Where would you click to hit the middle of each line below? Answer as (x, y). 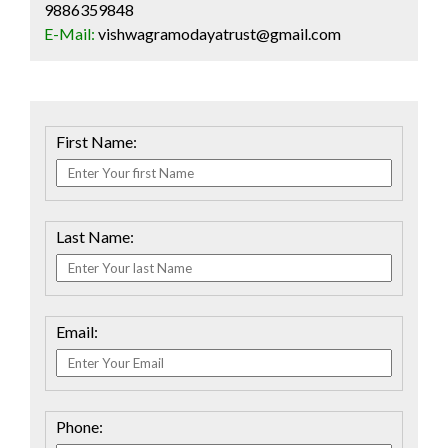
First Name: (96, 141)
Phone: (79, 426)
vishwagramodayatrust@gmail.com (219, 33)
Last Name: (95, 236)
